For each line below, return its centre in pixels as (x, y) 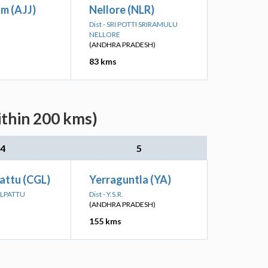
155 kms (105, 221)
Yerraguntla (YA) (130, 179)
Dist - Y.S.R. (106, 194)
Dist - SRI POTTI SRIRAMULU (133, 24)
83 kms (103, 61)
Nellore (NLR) (122, 10)
